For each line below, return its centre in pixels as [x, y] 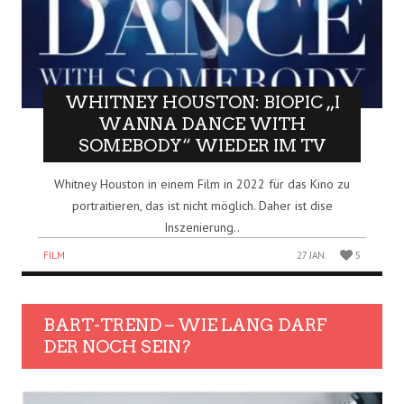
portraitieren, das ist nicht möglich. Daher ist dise [202, 205]
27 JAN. [312, 255]
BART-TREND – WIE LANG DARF [185, 325]
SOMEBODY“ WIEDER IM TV [202, 145]
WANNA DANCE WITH [202, 124]
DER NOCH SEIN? [117, 346]
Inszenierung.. [202, 227]
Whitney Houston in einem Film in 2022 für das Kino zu [202, 184]
